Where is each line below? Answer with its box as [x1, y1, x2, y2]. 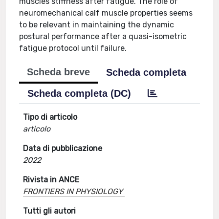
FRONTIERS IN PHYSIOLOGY [23, 187, 123, 196]
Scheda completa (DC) [27, 88, 131, 99]
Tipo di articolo [23, 112, 78, 122]
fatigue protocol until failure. [19, 44, 127, 53]
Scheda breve [27, 66, 90, 77]
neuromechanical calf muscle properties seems [19, 8, 193, 18]
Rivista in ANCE [23, 175, 80, 184]
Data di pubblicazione [23, 144, 103, 153]
